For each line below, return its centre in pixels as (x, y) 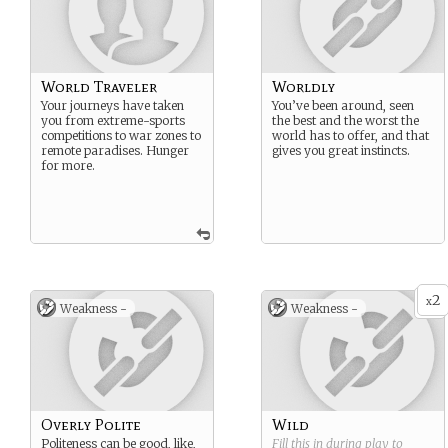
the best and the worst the (345, 120)
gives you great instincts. (341, 150)
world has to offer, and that (350, 135)
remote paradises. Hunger (115, 150)
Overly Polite (91, 424)
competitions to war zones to (121, 135)
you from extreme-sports (113, 120)
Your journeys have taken (112, 105)
